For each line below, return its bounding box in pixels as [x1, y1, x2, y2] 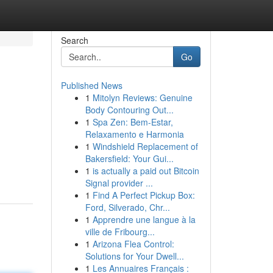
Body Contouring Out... [85, 104, 174, 116]
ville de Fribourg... [85, 225, 155, 238]
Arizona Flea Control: [92, 238, 174, 250]
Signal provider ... [85, 177, 153, 189]
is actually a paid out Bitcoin [92, 165, 199, 177]
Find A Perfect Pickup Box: [92, 189, 195, 201]
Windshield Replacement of [92, 140, 198, 152]
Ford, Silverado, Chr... [85, 201, 170, 213]
